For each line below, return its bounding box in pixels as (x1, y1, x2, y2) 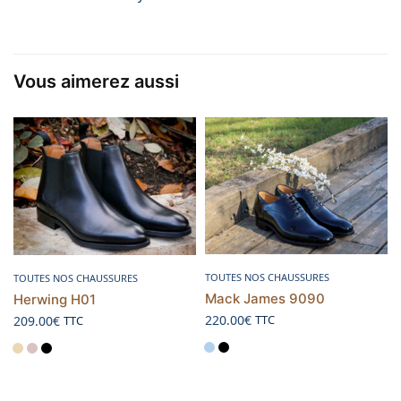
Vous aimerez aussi (13, 71, 179, 93)
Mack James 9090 (205, 290, 325, 308)
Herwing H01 (13, 290, 96, 308)
